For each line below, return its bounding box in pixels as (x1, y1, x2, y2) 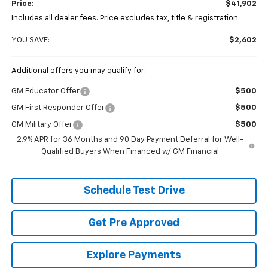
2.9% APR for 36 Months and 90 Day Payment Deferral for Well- (16, 135, 243, 144)
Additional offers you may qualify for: (11, 66, 146, 75)
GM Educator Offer (11, 87, 80, 95)
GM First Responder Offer (11, 103, 105, 112)
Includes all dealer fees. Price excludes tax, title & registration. (11, 14, 240, 22)
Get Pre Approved (89, 217, 179, 229)
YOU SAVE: (11, 36, 50, 44)
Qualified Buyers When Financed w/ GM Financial (41, 147, 219, 156)
